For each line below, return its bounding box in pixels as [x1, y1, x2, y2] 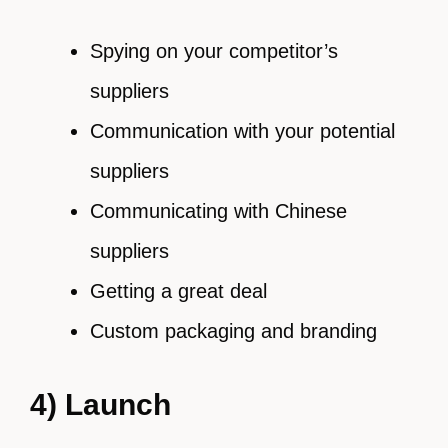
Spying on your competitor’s [90, 40, 338, 62]
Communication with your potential [90, 120, 395, 142]
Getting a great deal [90, 280, 267, 302]
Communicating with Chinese [90, 200, 347, 222]
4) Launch [30, 388, 171, 421]
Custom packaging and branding [90, 320, 377, 342]
